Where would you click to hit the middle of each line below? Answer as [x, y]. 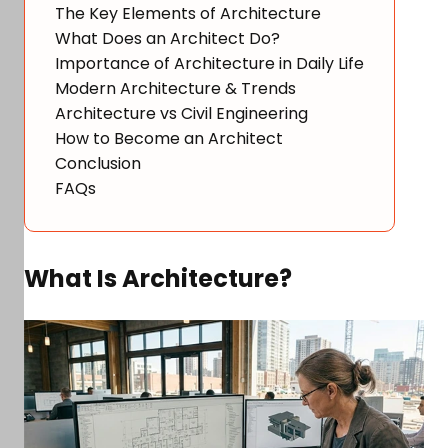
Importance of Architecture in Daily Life [209, 63]
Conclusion [98, 163]
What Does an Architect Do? [167, 38]
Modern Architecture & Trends [175, 88]
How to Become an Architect [169, 138]
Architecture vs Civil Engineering [181, 113]
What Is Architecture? [160, 278]
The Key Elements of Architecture [188, 13]
